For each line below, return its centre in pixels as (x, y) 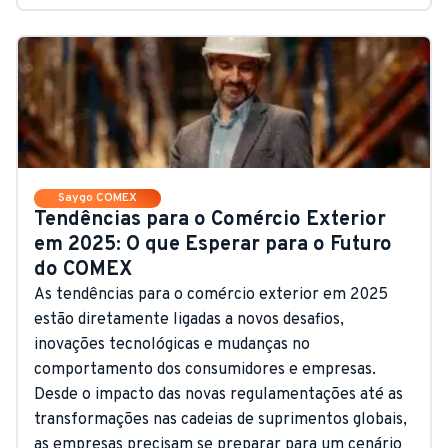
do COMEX (83, 269)
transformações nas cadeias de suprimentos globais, (220, 419)
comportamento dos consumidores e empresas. (205, 369)
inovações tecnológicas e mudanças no (172, 344)
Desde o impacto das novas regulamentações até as (218, 394)
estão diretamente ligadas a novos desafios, (189, 319)
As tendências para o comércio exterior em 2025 (211, 294)
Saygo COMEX (97, 197)
